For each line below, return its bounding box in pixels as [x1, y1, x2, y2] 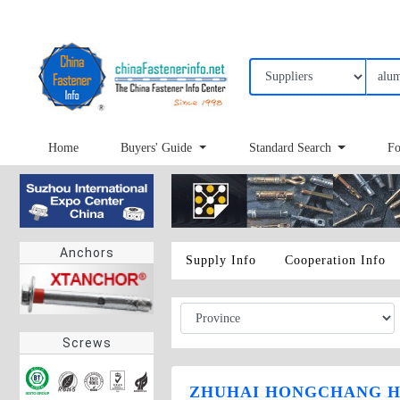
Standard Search [248, 141, 335, 155]
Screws [62, 336, 112, 351]
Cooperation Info [285, 254, 386, 267]
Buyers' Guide [121, 141, 196, 155]
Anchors [59, 246, 114, 260]
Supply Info [186, 254, 256, 267]
